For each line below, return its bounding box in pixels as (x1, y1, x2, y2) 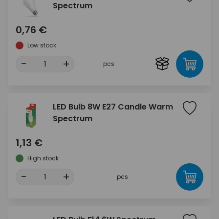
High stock (27, 153, 59, 162)
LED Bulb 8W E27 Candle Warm (53, 101, 173, 112)
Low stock (27, 41, 56, 49)
